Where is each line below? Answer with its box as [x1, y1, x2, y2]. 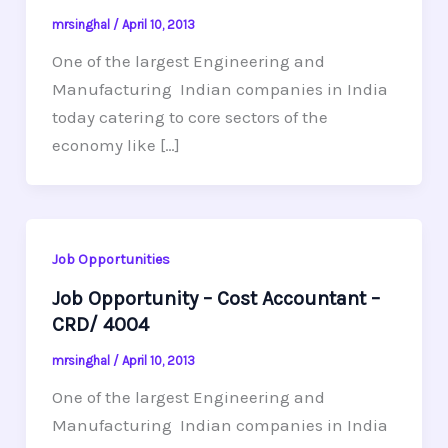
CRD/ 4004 [51, 312, 149, 336]
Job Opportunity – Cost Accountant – [51, 286, 380, 310]
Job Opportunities [51, 251, 170, 269]
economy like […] [51, 135, 180, 156]
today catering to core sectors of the [51, 107, 328, 128]
